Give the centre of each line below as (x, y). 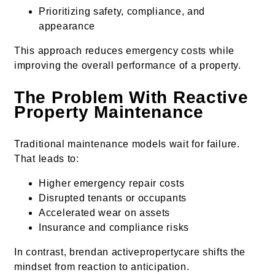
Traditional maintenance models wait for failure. (127, 144)
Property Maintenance (109, 112)
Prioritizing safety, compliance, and (122, 12)
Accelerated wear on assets (105, 213)
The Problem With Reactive (131, 98)
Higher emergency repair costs (112, 184)
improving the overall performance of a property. (128, 66)
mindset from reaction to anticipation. (102, 267)
